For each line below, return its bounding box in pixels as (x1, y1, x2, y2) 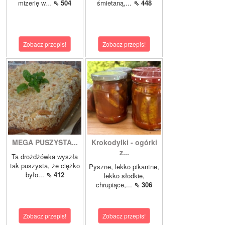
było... (25, 169, 46, 179)
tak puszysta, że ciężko (10, 160, 80, 170)
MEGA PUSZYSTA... (12, 137, 78, 147)
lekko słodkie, (103, 170, 145, 180)
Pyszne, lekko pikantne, (89, 161, 159, 171)
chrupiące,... (96, 179, 134, 189)
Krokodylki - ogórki (91, 137, 157, 147)
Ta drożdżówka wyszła (12, 151, 78, 161)
